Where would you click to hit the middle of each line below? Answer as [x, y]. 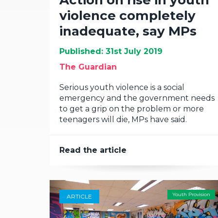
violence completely [127, 16]
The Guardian [88, 67]
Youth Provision [191, 194]
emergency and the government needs [137, 98]
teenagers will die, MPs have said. [123, 119]
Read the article [93, 150]
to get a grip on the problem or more [132, 109]
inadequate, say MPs [128, 31]
